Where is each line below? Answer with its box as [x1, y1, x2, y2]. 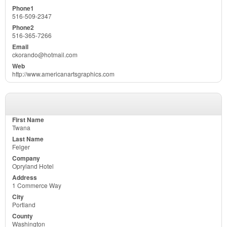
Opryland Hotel [12, 161, 54, 170]
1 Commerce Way [12, 180, 61, 190]
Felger [12, 142, 30, 151]
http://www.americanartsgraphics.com [12, 69, 115, 78]
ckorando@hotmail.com [12, 50, 78, 59]
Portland [12, 200, 35, 209]
